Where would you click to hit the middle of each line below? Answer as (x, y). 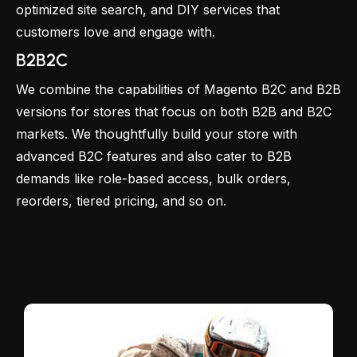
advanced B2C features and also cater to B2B (154, 156)
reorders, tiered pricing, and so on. (121, 201)
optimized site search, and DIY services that (148, 10)
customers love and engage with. (116, 32)
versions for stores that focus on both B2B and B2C (174, 112)
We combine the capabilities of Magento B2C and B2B (178, 89)
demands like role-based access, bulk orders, (153, 178)
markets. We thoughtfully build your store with (157, 134)
